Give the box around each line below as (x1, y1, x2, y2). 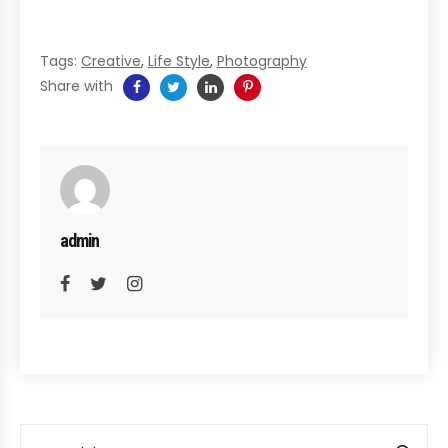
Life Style (148, 51, 210, 72)
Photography (217, 51, 307, 72)
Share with (40, 76, 113, 97)
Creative (81, 51, 141, 72)
